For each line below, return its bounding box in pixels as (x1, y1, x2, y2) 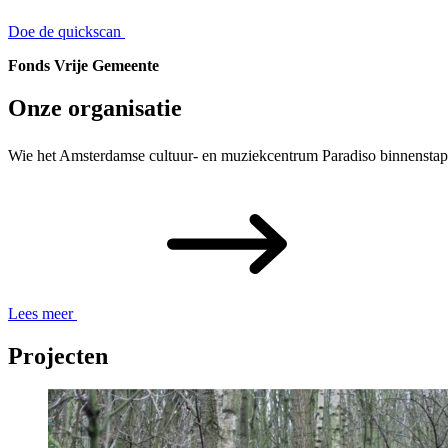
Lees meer (8, 304, 73, 322)
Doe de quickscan (8, 22, 121, 40)
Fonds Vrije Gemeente (8, 56, 159, 74)
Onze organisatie (8, 94, 182, 121)
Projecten (8, 342, 108, 369)
